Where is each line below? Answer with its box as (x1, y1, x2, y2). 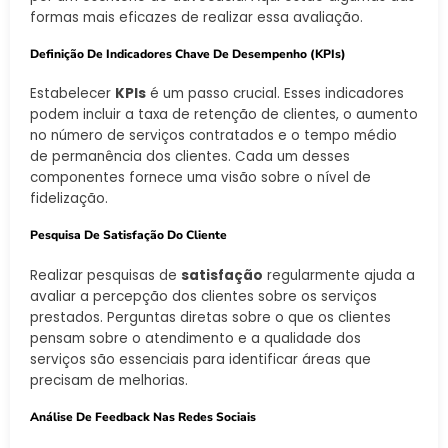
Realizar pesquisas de (30, 265, 181, 285)
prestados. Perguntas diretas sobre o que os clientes (30, 307, 391, 327)
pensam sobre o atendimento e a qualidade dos (30, 328, 361, 348)
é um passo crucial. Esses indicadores (146, 84, 404, 104)
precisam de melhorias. (30, 370, 188, 390)
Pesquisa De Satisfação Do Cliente (30, 227, 227, 244)
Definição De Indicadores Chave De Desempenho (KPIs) (30, 45, 346, 62)
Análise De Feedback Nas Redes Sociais (30, 409, 256, 426)
